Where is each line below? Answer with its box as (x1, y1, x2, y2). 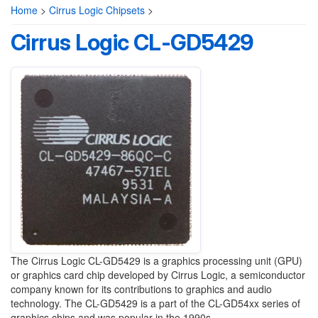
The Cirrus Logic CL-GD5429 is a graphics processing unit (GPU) (11, 253, 302, 268)
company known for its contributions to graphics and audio (11, 282, 272, 296)
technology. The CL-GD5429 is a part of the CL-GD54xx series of (11, 296, 300, 310)
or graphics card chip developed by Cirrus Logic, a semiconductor (11, 268, 305, 282)
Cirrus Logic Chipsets (49, 3, 145, 17)
